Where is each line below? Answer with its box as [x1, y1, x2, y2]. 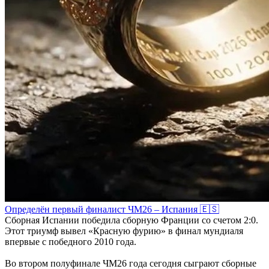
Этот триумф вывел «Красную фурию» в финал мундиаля [5, 226, 243, 236]
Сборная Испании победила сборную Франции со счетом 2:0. [5, 215, 258, 225]
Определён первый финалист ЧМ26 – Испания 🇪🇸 [5, 204, 219, 214]
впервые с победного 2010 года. [5, 237, 136, 247]
